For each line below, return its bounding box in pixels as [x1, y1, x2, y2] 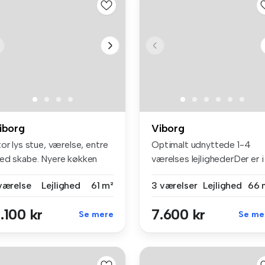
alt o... [151, 167, 175, 179]
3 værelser [151, 180, 198, 192]
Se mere [79, 209, 114, 220]
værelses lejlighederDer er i [151, 153, 264, 165]
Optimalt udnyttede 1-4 [151, 139, 251, 151]
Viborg [151, 122, 185, 135]
